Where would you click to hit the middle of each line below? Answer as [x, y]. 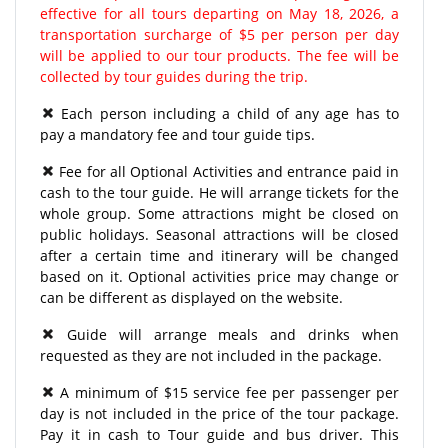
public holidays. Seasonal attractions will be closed [219, 234]
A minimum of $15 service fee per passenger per [227, 392]
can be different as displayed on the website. [191, 297]
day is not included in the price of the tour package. [219, 413]
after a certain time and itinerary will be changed [219, 255]
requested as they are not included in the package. [211, 355]
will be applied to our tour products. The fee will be [219, 55]
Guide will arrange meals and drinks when [227, 334]
